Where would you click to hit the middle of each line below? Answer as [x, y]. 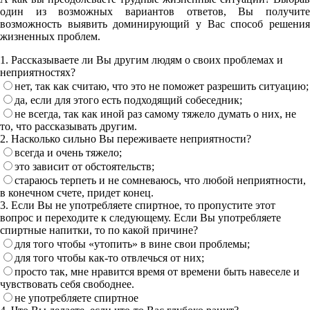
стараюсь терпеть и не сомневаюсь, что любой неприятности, [160, 181]
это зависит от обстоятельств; [84, 167]
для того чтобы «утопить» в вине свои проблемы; [132, 244]
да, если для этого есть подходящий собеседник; [128, 100]
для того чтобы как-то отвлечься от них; [109, 258]
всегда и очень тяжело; [68, 153]
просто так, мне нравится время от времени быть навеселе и [157, 272]
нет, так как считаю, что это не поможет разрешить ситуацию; [162, 86]
